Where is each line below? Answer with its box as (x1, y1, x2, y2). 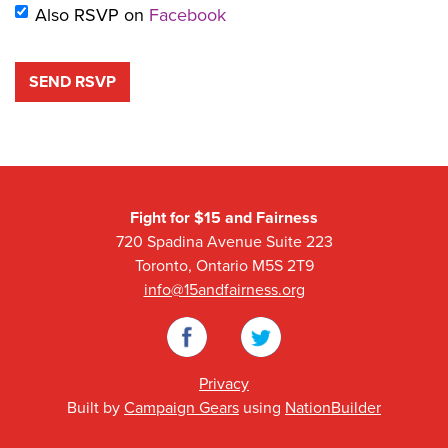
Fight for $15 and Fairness (130, 207, 318, 228)
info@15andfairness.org (143, 279, 305, 300)
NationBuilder (285, 397, 381, 418)
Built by (67, 397, 124, 418)
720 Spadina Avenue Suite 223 (115, 231, 333, 252)
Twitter (225, 302, 273, 323)
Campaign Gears (124, 397, 239, 418)
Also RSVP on (35, 3, 149, 26)
